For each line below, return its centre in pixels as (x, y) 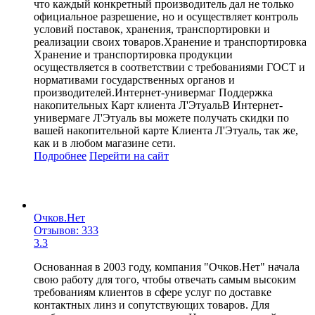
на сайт (151, 155)
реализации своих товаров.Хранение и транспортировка (170, 41)
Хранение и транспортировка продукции (133, 54)
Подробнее (60, 155)
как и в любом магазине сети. (105, 143)
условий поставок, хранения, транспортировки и (152, 29)
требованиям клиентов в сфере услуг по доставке (153, 292)
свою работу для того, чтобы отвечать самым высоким (165, 279)
